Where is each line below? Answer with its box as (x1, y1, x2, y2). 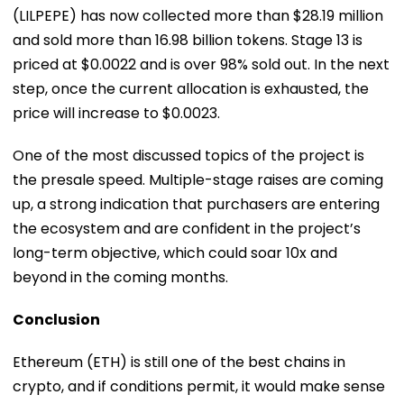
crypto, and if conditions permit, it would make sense (13, 375, 385, 397)
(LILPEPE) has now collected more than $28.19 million (13, 5, 383, 26)
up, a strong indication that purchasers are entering (13, 193, 380, 215)
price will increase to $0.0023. (13, 102, 220, 124)
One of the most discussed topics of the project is (13, 144, 364, 166)
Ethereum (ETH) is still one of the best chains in (13, 351, 345, 372)
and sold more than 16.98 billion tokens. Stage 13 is (13, 29, 363, 50)
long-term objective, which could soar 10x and (13, 242, 337, 263)
